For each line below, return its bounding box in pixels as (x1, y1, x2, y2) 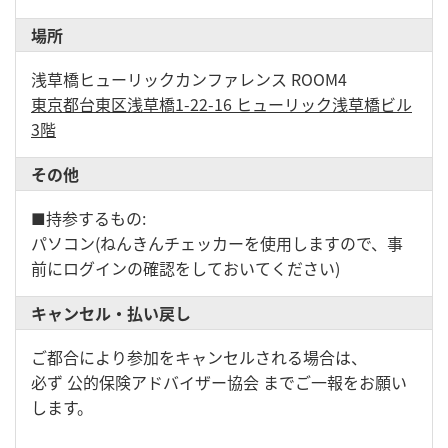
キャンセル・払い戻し (31, 301, 191, 325)
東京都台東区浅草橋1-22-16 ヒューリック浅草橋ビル (31, 92, 412, 116)
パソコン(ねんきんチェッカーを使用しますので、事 (31, 231, 403, 255)
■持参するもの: (31, 206, 146, 230)
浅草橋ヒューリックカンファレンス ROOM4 (31, 67, 347, 91)
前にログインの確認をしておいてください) (31, 256, 340, 280)
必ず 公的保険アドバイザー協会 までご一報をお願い (31, 370, 407, 394)
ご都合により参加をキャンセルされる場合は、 (31, 345, 367, 369)
